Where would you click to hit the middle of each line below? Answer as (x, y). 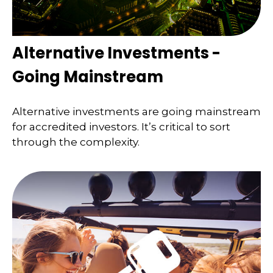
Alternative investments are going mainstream (136, 112)
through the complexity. (76, 142)
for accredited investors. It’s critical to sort (121, 127)
